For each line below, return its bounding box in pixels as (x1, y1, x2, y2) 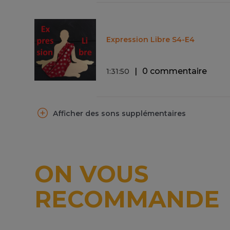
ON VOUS (34, 159, 149, 188)
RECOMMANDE (34, 184, 220, 213)
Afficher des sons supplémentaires (53, 109, 186, 119)
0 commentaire (142, 66, 207, 76)
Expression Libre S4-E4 (106, 34, 195, 44)
